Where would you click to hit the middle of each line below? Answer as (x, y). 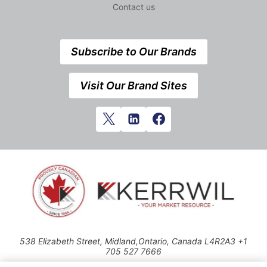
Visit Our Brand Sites (133, 85)
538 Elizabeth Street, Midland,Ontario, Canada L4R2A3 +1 (133, 241)
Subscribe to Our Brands (133, 52)
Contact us (133, 7)
